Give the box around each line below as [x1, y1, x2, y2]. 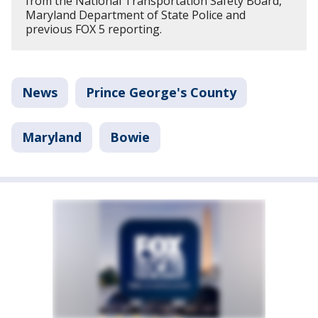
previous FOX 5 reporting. [26, 21, 162, 37]
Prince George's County [86, 83, 236, 101]
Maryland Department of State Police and [26, 6, 246, 23]
